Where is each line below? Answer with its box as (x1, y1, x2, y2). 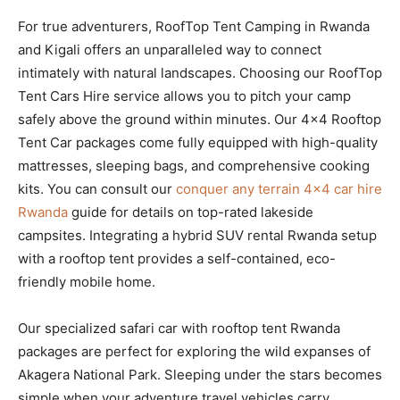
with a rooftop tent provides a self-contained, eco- (18, 249, 336, 267)
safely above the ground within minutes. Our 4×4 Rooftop (18, 110, 381, 128)
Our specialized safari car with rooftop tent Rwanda (18, 319, 340, 337)
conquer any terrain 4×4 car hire (176, 179, 382, 197)
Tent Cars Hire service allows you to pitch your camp (18, 87, 351, 104)
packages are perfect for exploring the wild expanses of (18, 342, 371, 360)
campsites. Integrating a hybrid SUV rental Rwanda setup (18, 226, 377, 244)
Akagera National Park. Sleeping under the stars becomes (18, 365, 382, 383)
